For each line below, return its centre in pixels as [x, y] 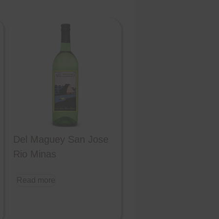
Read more [36, 180]
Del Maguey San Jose [61, 139]
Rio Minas [34, 154]
